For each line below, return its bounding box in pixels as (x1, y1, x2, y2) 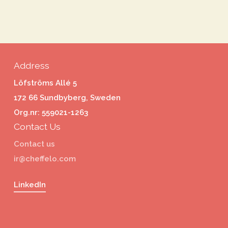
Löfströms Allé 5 (13, 78, 77, 88)
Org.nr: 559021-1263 (13, 107, 88, 117)
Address (13, 60, 49, 71)
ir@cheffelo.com (13, 154, 76, 163)
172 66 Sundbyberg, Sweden (13, 93, 121, 102)
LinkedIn (13, 180, 46, 190)
